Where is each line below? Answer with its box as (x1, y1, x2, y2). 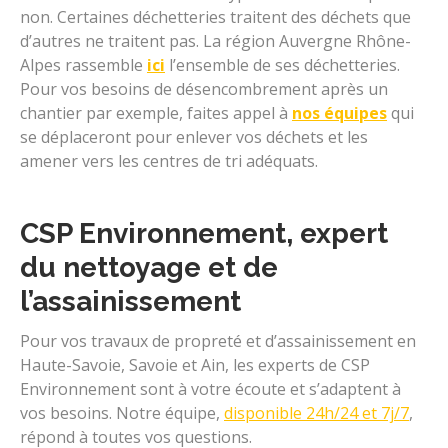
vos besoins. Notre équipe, (20, 401, 224, 424)
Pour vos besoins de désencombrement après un (20, 77, 388, 100)
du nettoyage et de (20, 250, 278, 284)
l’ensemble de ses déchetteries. (165, 53, 400, 76)
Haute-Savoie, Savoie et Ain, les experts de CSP (20, 353, 370, 376)
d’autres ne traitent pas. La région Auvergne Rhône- (20, 29, 411, 52)
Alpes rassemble (20, 53, 147, 76)
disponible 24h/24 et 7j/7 (224, 401, 409, 424)
